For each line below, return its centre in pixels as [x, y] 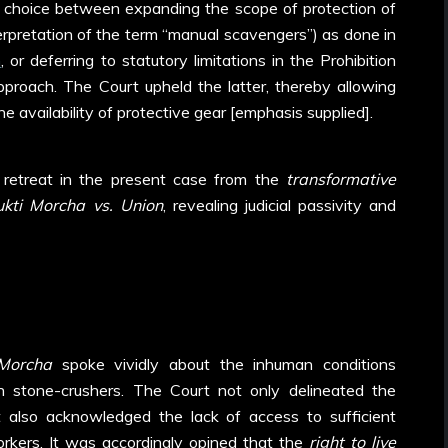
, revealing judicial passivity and [279, 204]
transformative [340, 178]
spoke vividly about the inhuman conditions [224, 364]
